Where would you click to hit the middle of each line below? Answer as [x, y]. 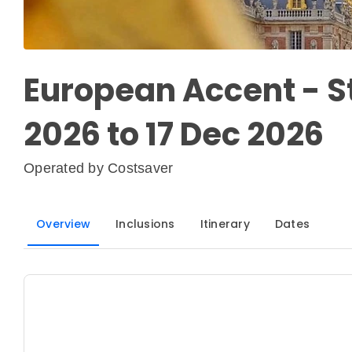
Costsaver [141, 169]
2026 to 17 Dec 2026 [174, 135]
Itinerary [225, 224]
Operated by [66, 169]
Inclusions [145, 224]
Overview [63, 224]
